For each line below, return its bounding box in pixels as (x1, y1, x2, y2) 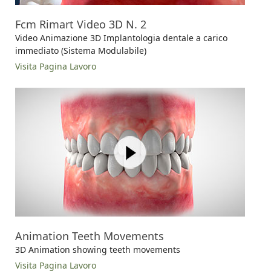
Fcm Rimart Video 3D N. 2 (15, 16, 146, 31)
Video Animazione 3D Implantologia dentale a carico (15, 31, 227, 44)
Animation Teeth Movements (15, 228, 164, 243)
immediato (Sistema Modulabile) (15, 44, 146, 56)
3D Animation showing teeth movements (15, 243, 180, 255)
